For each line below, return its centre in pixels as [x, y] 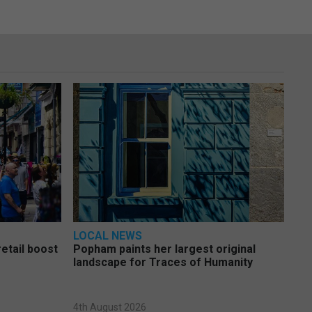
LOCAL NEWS [107, 236]
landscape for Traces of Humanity [163, 263]
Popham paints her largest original [164, 249]
